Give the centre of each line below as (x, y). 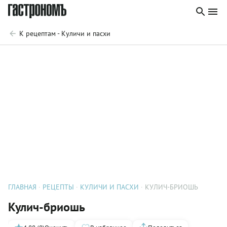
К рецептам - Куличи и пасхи (65, 33)
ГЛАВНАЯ (22, 187)
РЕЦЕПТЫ (58, 187)
